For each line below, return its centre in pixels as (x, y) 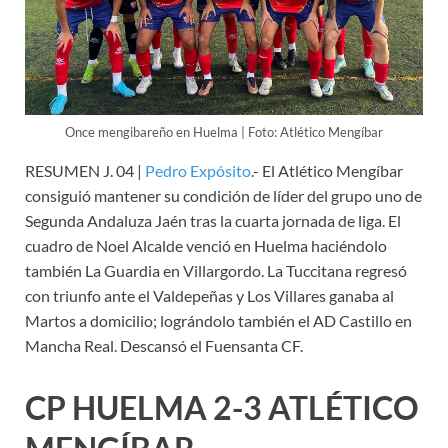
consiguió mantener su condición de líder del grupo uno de (223, 195)
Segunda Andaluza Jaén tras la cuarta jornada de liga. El (213, 220)
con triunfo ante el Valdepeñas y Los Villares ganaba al (209, 295)
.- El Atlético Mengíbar (327, 170)
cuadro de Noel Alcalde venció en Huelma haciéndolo (206, 245)
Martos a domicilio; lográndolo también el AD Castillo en (218, 320)
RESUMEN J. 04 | (85, 170)
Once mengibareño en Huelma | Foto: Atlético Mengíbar (224, 131)
